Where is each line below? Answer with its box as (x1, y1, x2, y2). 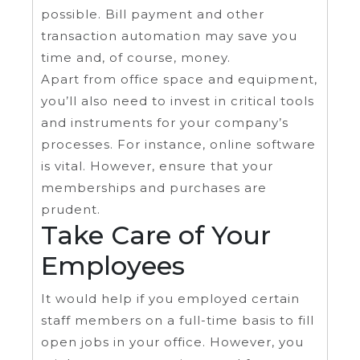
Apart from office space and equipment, (41, 72, 317, 88)
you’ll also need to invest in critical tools (41, 93, 314, 109)
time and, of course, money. (41, 50, 231, 66)
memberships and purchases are (41, 180, 267, 196)
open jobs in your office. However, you (41, 334, 304, 350)
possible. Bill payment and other (41, 6, 264, 22)
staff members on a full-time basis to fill (41, 313, 314, 329)
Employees (41, 250, 185, 282)
